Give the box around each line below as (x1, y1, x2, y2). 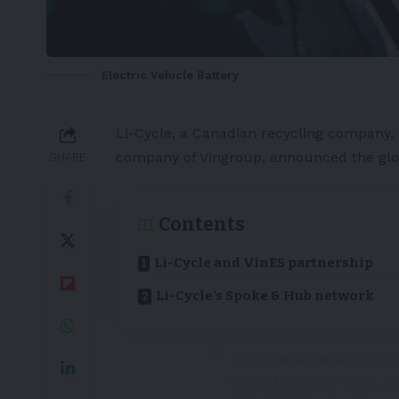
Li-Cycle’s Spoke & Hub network (156, 288, 374, 305)
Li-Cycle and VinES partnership (154, 255, 373, 272)
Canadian (192, 125, 256, 142)
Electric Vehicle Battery (102, 69, 239, 83)
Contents (159, 213, 245, 237)
